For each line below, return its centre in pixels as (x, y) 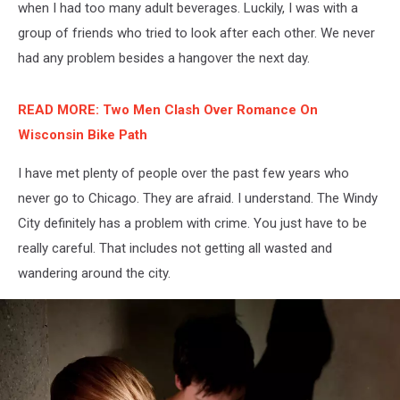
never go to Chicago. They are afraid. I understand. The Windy (198, 198)
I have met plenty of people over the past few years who (183, 173)
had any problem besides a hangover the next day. (164, 58)
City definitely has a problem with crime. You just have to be (192, 223)
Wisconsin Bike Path (83, 134)
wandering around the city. (94, 273)
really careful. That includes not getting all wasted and (175, 248)
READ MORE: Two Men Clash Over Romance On (168, 109)
